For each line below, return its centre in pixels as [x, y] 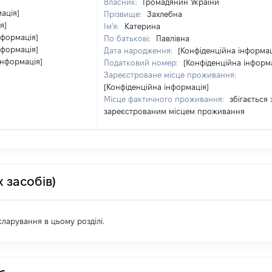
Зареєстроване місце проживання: [170, 75]
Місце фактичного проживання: [165, 99]
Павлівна [173, 38]
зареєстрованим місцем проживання [174, 111]
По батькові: [128, 38]
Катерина [142, 26]
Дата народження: [139, 50]
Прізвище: [124, 14]
